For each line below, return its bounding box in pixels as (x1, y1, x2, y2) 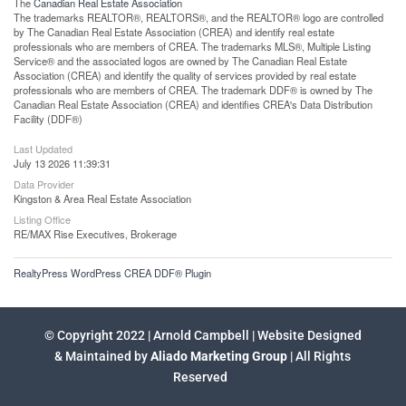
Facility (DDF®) (14, 111, 82, 126)
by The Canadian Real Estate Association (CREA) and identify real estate (14, 24, 334, 39)
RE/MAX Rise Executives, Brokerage (14, 226, 177, 241)
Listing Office (14, 211, 71, 227)
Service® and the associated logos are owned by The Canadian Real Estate (14, 53, 347, 68)
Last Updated (14, 140, 72, 156)
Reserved (172, 369, 233, 384)
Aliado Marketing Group (148, 348, 291, 363)
